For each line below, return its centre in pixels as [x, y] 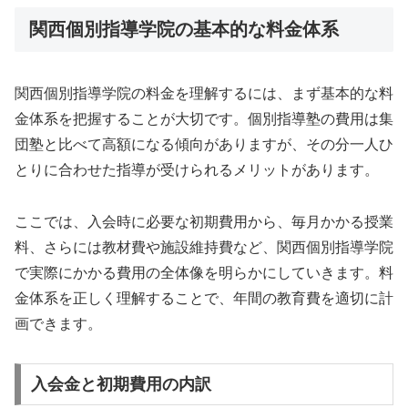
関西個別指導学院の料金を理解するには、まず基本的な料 [204, 94]
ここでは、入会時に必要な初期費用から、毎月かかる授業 [204, 222]
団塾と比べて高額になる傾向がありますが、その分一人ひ [204, 145]
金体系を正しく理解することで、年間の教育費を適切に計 [204, 299]
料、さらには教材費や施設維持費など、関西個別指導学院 [204, 248]
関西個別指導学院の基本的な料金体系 [184, 30]
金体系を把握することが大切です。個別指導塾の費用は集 [204, 119]
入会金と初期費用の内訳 [121, 384]
